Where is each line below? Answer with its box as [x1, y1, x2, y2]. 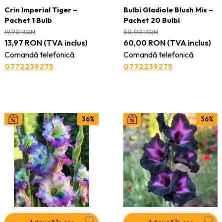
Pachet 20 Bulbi [123, 15, 180, 25]
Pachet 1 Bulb [4, 15, 52, 25]
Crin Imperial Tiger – [4, 5, 77, 15]
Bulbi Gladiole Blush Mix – [123, 5, 213, 15]
